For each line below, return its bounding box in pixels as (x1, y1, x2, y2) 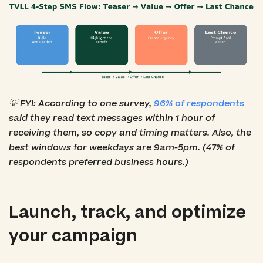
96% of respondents (153, 97, 244, 110)
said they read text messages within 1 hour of (8, 112, 215, 124)
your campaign (8, 224, 137, 249)
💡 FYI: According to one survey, (8, 97, 154, 110)
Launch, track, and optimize (8, 201, 246, 225)
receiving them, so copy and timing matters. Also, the (8, 126, 251, 139)
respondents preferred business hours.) (8, 156, 188, 168)
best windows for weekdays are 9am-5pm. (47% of (8, 141, 235, 154)
